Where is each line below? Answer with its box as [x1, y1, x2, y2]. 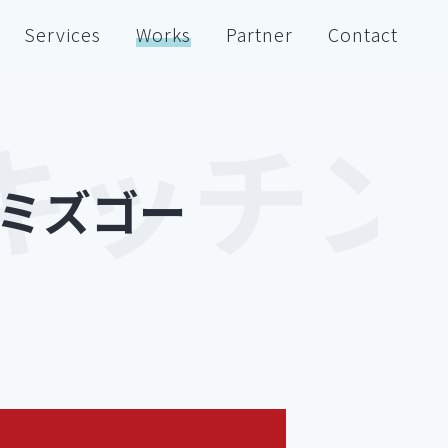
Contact [328, 21, 398, 47]
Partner [226, 21, 293, 47]
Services [24, 21, 101, 47]
